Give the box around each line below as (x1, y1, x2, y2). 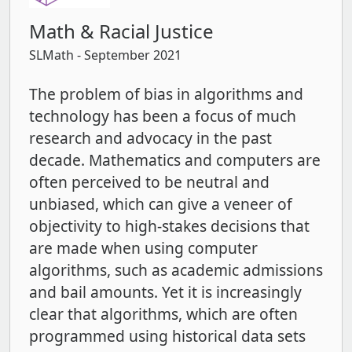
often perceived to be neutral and (29, 171, 269, 193)
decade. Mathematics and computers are (29, 149, 321, 171)
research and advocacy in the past (29, 127, 272, 149)
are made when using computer (29, 237, 258, 259)
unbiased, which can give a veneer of (29, 193, 292, 215)
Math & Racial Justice (29, 18, 214, 45)
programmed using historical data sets (29, 325, 306, 347)
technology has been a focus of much (29, 105, 296, 127)
